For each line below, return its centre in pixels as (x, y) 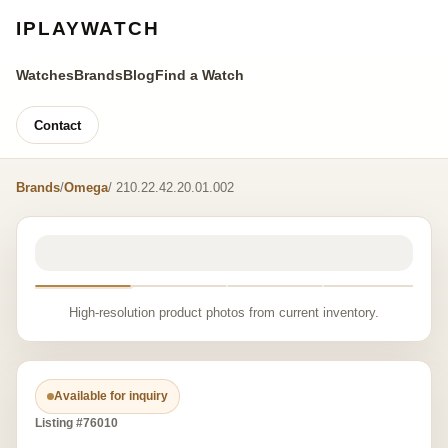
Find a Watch (199, 75)
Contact (57, 125)
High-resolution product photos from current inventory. (224, 312)
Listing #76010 (76, 423)
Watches (45, 75)
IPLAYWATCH (88, 28)
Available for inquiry (111, 396)
